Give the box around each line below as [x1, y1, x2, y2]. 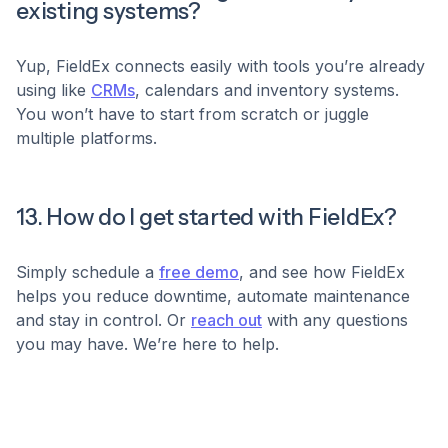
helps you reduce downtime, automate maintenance [16, 286, 410, 307]
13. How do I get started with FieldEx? [16, 203, 397, 232]
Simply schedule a [16, 262, 159, 283]
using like [16, 80, 91, 101]
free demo [159, 262, 239, 283]
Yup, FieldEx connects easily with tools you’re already [16, 56, 425, 77]
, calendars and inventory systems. [135, 80, 399, 101]
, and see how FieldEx [239, 262, 405, 283]
